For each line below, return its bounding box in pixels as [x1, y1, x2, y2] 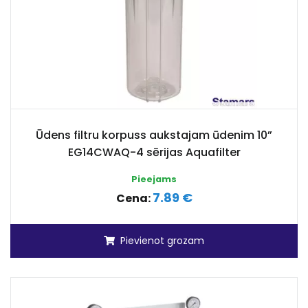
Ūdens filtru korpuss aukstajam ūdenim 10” [36, 127, 272, 143]
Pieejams [131, 173, 177, 185]
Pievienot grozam [120, 234, 204, 247]
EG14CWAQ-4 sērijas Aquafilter [67, 144, 241, 160]
